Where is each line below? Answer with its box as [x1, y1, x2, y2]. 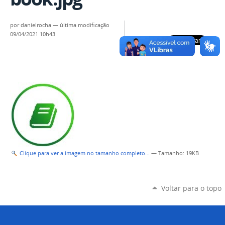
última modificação [60, 22, 109, 29]
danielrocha [21, 22, 51, 29]
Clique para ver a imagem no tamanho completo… [20, 150, 150, 157]
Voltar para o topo [161, 183, 221, 193]
